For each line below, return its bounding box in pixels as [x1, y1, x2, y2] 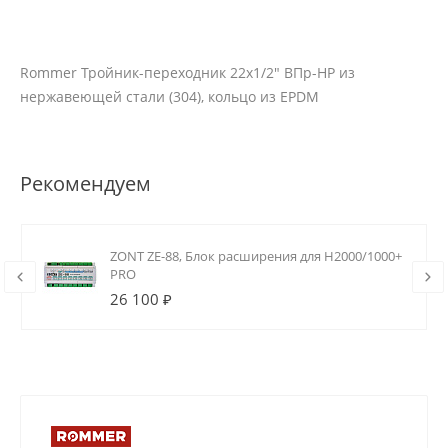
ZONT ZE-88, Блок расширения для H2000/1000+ [110, 247, 402, 266]
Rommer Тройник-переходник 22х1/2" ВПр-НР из [20, 63, 355, 83]
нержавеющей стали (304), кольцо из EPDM [20, 87, 319, 107]
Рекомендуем [20, 170, 151, 198]
